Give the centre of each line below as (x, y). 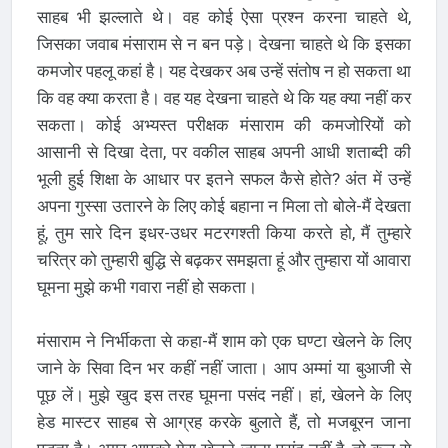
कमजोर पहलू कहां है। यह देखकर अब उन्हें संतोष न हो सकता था (224, 70)
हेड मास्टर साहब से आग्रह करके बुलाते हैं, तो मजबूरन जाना (224, 421)
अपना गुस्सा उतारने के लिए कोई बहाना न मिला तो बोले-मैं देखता (224, 205)
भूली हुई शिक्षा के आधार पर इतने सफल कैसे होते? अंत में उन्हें (224, 178)
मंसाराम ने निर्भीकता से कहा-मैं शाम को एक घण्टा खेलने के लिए (224, 340)
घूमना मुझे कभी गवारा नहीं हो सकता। (146, 286)
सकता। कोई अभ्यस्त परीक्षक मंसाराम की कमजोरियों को (224, 124)
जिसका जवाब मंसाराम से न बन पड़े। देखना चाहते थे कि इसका (224, 43)
